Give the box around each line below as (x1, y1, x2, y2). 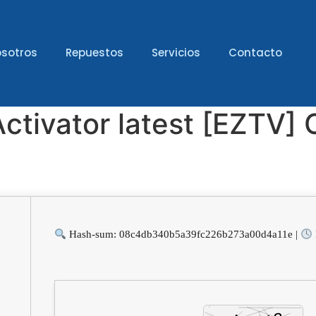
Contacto (229, 45, 283, 60)
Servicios (152, 45, 201, 60)
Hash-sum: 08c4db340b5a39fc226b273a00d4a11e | (66, 229, 301, 240)
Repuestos (66, 45, 124, 60)
